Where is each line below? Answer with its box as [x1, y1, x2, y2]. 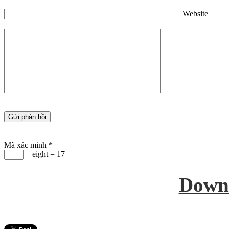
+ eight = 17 [24, 149, 65, 158]
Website [182, 9, 208, 18]
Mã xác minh [4, 140, 47, 149]
